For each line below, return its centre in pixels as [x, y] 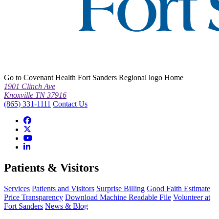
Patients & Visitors [51, 167]
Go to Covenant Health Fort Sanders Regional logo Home [94, 77]
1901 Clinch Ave [30, 86]
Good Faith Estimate [178, 188]
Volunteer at [192, 197]
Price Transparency [33, 197]
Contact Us [70, 104]
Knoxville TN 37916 [35, 95]
